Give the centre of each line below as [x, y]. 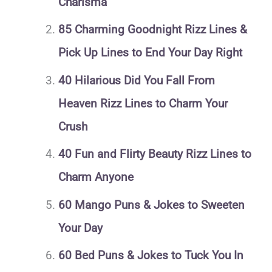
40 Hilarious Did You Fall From [136, 80]
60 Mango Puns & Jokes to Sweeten [151, 205]
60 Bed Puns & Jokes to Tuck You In [151, 256]
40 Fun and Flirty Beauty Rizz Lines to [155, 154]
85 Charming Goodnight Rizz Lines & [152, 30]
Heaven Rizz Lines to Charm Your [143, 103]
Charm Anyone [96, 177]
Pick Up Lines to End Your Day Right [150, 53]
